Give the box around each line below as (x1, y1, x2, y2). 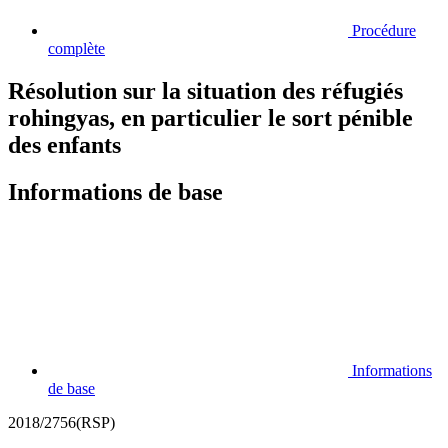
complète (48, 39, 105, 57)
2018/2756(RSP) (8, 413, 115, 431)
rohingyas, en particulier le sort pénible (8, 104, 413, 131)
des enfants (8, 131, 121, 158)
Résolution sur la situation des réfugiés (8, 77, 403, 104)
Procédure (352, 21, 416, 39)
